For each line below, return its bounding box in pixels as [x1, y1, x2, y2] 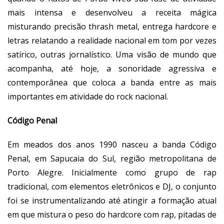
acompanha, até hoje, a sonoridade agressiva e [7, 62, 216, 74]
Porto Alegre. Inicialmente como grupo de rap [7, 166, 216, 178]
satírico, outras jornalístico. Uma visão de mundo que [7, 48, 216, 60]
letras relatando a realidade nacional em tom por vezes [7, 34, 216, 46]
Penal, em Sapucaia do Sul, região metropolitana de [7, 152, 216, 164]
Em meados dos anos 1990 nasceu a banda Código [7, 138, 216, 150]
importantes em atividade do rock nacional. [7, 90, 168, 102]
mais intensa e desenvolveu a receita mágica [7, 6, 216, 18]
